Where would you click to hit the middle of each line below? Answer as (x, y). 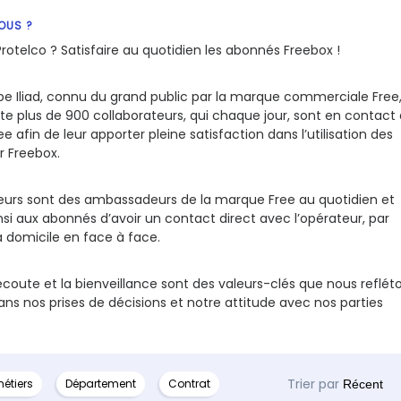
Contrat (189, 384)
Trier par (313, 384)
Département (100, 384)
